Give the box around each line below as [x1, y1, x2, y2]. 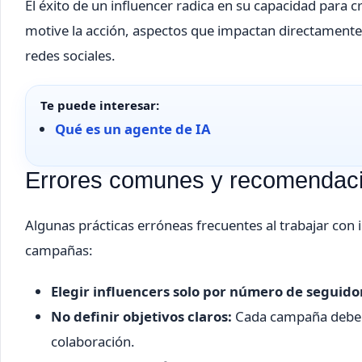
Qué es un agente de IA [55, 119, 211, 138]
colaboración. [51, 331, 135, 351]
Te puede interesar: [40, 96, 159, 113]
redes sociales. [25, 46, 116, 65]
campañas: [25, 240, 93, 259]
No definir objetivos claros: [51, 306, 232, 326]
